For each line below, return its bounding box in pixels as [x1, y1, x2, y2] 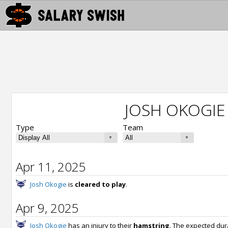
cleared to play [75, 180, 126, 189]
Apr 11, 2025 [16, 158, 86, 175]
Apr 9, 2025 [16, 199, 79, 216]
